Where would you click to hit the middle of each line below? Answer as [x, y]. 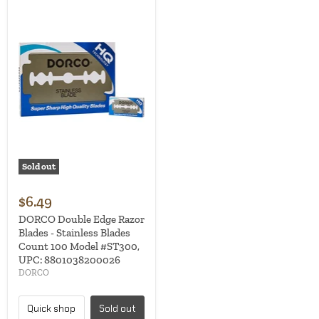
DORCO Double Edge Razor [82, 220]
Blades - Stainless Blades [74, 233]
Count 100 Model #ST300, [79, 247]
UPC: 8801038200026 [69, 260]
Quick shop [52, 309]
